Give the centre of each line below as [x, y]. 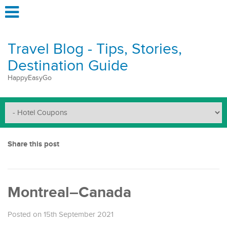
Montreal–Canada [69, 193]
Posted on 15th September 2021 [61, 215]
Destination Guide [68, 66]
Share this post [33, 144]
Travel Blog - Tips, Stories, [95, 49]
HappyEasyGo [30, 78]
